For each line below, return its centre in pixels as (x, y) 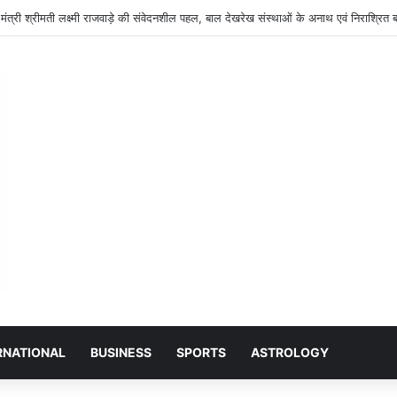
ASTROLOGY (290, 352)
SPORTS (201, 352)
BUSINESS (121, 352)
